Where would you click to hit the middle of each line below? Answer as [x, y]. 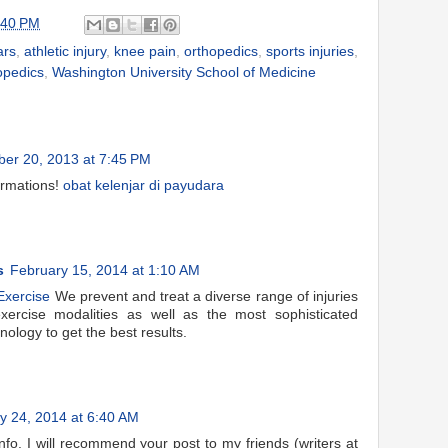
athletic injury [65, 51]
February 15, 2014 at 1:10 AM [105, 270]
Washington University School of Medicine [184, 72]
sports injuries [310, 51]
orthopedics [221, 51]
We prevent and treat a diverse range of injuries [204, 296]
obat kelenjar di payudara [143, 185]
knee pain [145, 51]
